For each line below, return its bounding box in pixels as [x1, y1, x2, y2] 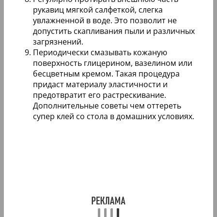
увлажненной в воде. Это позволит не [33, 15, 177, 26]
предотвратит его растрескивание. [33, 89, 166, 100]
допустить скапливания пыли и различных [33, 25, 195, 36]
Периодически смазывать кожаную [33, 46, 167, 58]
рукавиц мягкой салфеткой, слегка [33, 4, 163, 15]
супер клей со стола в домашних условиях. [33, 110, 194, 122]
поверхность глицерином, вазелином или [33, 57, 192, 68]
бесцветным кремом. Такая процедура [33, 68, 180, 79]
